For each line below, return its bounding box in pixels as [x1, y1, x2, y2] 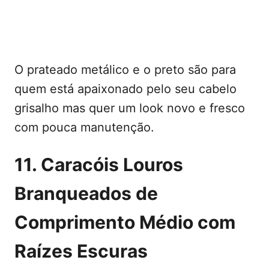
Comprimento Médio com [14, 211, 235, 233]
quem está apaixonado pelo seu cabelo [14, 81, 237, 96]
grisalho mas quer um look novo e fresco [14, 100, 245, 115]
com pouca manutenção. [14, 119, 154, 134]
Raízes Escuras [14, 240, 148, 262]
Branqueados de [14, 182, 158, 204]
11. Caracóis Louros [14, 153, 183, 175]
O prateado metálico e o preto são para [14, 62, 236, 77]
